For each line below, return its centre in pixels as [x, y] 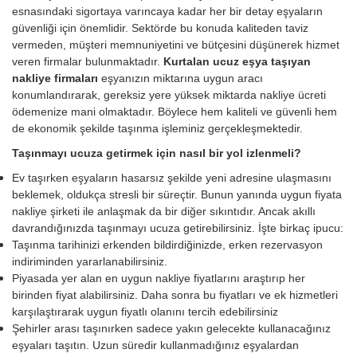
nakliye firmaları [57, 78]
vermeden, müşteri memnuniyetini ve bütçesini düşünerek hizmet [176, 45]
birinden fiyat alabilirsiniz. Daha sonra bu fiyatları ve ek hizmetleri [175, 295]
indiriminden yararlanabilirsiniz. [90, 262]
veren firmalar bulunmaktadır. [88, 62]
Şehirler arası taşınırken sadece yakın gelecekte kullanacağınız [171, 329]
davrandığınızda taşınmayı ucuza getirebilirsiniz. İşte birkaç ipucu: [178, 228]
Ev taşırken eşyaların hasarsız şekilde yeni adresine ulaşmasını [172, 178]
